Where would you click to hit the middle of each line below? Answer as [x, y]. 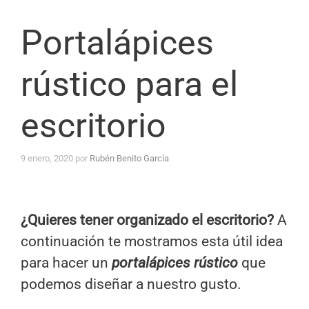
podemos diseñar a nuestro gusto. [131, 285]
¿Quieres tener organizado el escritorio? [147, 220]
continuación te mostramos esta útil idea [152, 242]
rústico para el [129, 84]
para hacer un [66, 263]
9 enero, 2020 [47, 159]
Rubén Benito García [129, 159]
